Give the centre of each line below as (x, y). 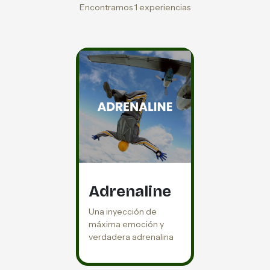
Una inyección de (123, 212)
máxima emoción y (126, 224)
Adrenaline (130, 191)
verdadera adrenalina (131, 237)
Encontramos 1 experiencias (135, 7)
